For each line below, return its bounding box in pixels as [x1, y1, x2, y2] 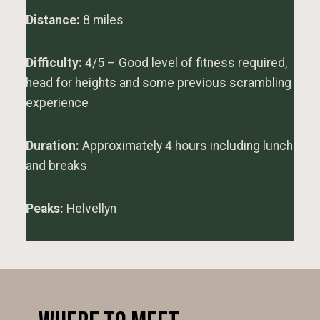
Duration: [26, 139, 79, 153]
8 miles [80, 13, 124, 27]
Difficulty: [26, 56, 82, 70]
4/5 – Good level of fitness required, [82, 56, 287, 70]
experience [26, 96, 89, 110]
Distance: [26, 13, 80, 27]
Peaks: [26, 201, 64, 216]
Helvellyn [64, 201, 116, 216]
